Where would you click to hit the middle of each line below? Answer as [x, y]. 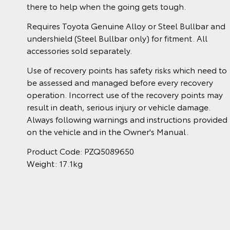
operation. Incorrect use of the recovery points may [125, 94]
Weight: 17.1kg [56, 163]
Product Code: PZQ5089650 [80, 150]
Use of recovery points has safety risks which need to [127, 69]
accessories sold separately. [79, 50]
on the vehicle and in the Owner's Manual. [108, 131]
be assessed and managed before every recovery [120, 82]
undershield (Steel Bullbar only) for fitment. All [117, 37]
